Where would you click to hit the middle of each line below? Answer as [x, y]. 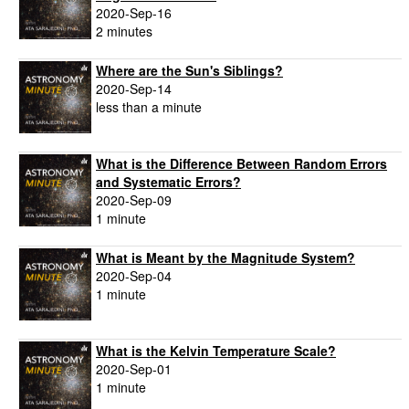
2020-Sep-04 [134, 276]
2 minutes [124, 31]
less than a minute [149, 107]
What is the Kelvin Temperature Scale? [216, 351]
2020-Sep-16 [134, 13]
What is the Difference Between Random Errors [241, 164]
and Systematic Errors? [168, 182]
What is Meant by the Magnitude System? [225, 258]
